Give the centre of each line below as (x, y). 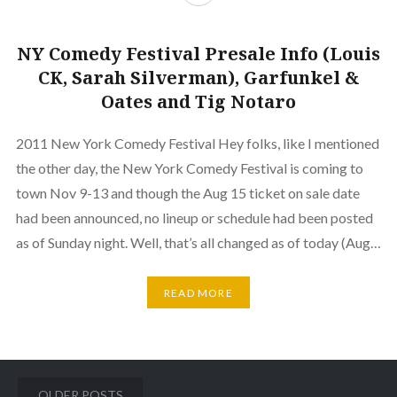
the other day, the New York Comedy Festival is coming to (189, 168)
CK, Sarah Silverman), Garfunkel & (198, 78)
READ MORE (198, 292)
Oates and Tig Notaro (198, 102)
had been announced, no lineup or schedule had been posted (194, 218)
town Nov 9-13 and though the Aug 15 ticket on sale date (187, 193)
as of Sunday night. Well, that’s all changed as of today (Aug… (198, 243)
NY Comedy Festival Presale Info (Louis (198, 54)
